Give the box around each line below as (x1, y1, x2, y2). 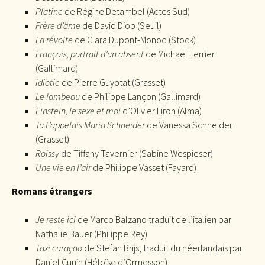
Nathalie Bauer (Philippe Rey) (35, 227, 147, 240)
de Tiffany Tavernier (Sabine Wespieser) (59, 147, 213, 159)
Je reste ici (35, 213, 77, 225)
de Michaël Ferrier (146, 47, 215, 60)
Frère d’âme (35, 19, 80, 31)
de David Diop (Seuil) (80, 19, 161, 31)
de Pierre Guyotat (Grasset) (60, 76, 166, 88)
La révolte (35, 33, 75, 46)
